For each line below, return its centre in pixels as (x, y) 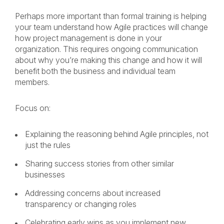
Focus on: (34, 108)
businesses (46, 174)
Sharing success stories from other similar (99, 163)
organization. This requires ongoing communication (106, 49)
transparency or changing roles (82, 204)
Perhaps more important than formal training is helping (111, 16)
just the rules (49, 145)
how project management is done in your (88, 38)
